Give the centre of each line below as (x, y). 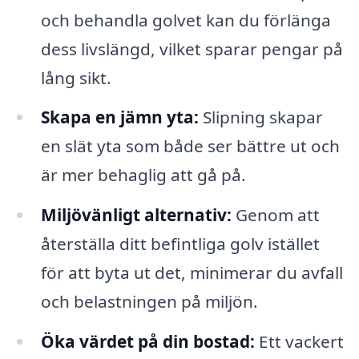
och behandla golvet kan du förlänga (186, 20)
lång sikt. (76, 77)
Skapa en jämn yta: (119, 117)
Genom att (275, 215)
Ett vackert (299, 342)
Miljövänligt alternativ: (136, 215)
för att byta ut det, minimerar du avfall (192, 273)
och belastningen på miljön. (149, 302)
